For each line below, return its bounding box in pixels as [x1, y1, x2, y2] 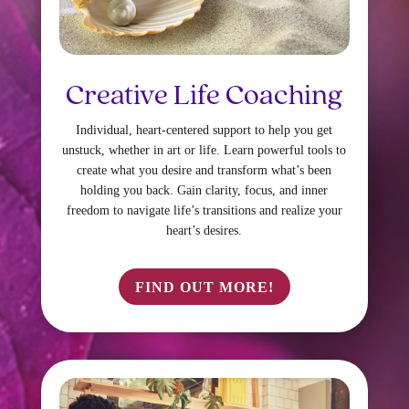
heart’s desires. [166, 223, 243, 237]
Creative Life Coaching [66, 81, 343, 111]
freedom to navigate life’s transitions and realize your [66, 203, 342, 217]
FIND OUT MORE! [134, 278, 274, 295]
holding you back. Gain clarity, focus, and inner [80, 183, 329, 197]
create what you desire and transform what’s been [77, 163, 332, 177]
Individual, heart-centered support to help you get [76, 122, 333, 137]
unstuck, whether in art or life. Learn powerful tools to [62, 142, 347, 157]
